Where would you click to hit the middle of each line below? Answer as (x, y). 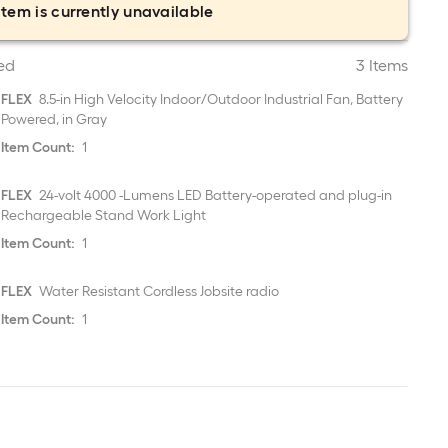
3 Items (381, 65)
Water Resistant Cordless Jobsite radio (158, 291)
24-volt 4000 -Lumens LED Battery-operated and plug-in (214, 195)
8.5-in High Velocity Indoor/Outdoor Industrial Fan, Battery (220, 99)
